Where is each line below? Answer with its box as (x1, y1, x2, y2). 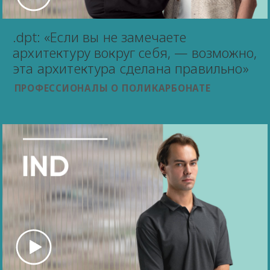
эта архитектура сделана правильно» (13, 58, 249, 77)
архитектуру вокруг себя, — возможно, (13, 43, 257, 61)
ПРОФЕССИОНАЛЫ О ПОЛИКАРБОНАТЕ (14, 81, 211, 94)
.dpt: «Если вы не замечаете (13, 27, 187, 46)
